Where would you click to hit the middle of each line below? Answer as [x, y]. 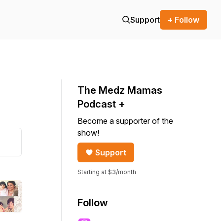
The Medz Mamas [120, 90]
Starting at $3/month [107, 172]
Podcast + [101, 104]
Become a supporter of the [125, 121]
